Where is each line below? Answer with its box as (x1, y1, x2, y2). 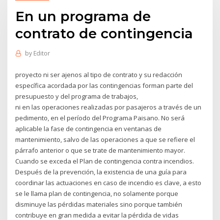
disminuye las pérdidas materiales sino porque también (15, 199, 183, 209)
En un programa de (15, 7, 151, 25)
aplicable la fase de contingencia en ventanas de (15, 124, 162, 133)
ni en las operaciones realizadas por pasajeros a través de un (15, 102, 202, 111)
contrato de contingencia (15, 25, 193, 42)
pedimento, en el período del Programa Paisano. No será (15, 113, 185, 122)
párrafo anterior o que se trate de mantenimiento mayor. (15, 145, 186, 155)
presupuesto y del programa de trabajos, (15, 91, 140, 101)
